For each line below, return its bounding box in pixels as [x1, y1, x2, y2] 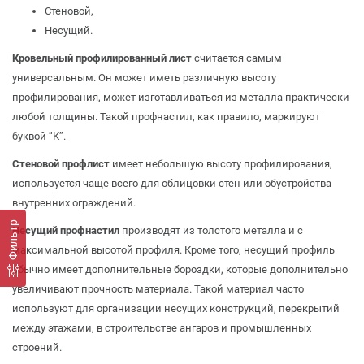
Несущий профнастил [12, 223, 119, 236]
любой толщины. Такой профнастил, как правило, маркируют [12, 110, 320, 123]
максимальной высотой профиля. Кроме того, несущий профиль [12, 243, 335, 256]
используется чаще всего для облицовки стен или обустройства [12, 176, 331, 189]
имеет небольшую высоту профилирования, [110, 157, 332, 170]
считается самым [192, 51, 282, 64]
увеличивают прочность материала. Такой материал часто [12, 282, 304, 295]
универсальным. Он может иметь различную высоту [12, 71, 276, 84]
